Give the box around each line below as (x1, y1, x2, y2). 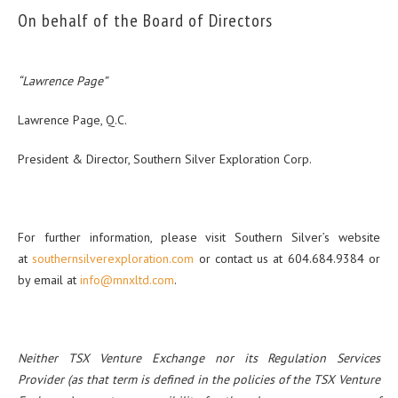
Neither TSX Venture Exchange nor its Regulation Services (18, 350, 380, 367)
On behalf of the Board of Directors (18, 9, 273, 33)
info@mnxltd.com (80, 272, 174, 289)
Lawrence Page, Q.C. (18, 112, 127, 129)
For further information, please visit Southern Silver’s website (18, 229, 380, 246)
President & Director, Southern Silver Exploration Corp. (18, 151, 312, 168)
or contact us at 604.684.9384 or (194, 251, 381, 267)
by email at (18, 272, 80, 289)
